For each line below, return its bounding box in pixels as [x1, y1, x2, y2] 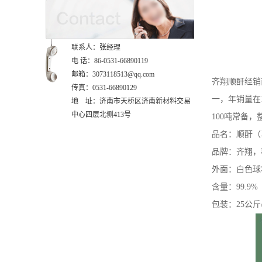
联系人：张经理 [71, 43, 120, 51]
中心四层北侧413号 [71, 110, 131, 119]
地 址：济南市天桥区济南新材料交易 [71, 96, 191, 105]
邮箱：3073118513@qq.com [71, 70, 154, 78]
